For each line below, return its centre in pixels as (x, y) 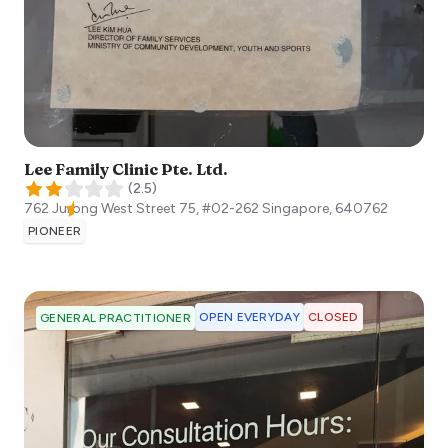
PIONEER (55, 231)
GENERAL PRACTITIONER (115, 318)
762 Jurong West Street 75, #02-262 (141, 208)
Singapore (295, 208)
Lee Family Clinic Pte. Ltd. (126, 169)
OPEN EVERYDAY (249, 317)
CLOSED (333, 317)
